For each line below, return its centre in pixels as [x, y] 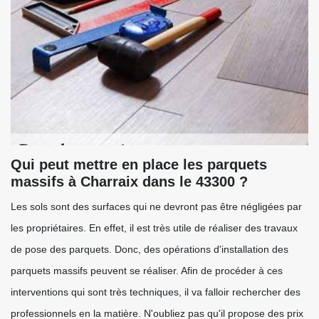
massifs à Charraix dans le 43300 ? [129, 182]
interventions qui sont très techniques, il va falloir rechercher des [156, 292]
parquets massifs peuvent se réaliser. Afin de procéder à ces [147, 271]
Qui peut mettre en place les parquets [139, 164]
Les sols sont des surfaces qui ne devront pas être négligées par [156, 206]
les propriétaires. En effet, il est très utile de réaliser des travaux [154, 228]
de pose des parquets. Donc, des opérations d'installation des [150, 249]
